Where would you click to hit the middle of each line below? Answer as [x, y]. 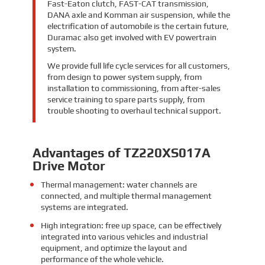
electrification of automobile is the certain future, [138, 26]
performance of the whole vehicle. [102, 259]
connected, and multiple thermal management [126, 195]
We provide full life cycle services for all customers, [138, 65]
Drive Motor [69, 165]
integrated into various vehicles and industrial [124, 236]
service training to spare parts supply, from [126, 99]
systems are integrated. [84, 207]
